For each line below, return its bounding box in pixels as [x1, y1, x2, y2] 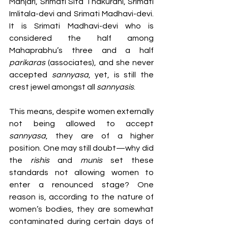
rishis [31, 156, 58, 165]
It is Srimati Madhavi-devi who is [9, 22, 154, 31]
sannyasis [97, 83, 134, 92]
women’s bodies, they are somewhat [9, 205, 154, 214]
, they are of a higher [46, 132, 154, 140]
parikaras [9, 59, 48, 67]
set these [110, 156, 154, 165]
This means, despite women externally [9, 107, 154, 116]
